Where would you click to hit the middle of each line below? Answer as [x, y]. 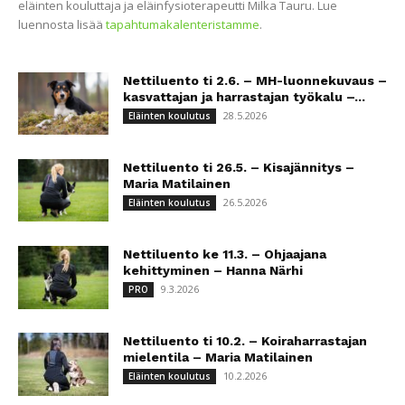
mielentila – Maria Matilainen [218, 358]
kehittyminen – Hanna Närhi [213, 271]
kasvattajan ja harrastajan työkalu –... [244, 97]
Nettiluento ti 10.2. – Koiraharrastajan [245, 341]
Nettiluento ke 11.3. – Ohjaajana [225, 254]
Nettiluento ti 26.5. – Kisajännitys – [239, 168]
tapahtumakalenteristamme [183, 25]
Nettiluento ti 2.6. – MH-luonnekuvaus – [255, 81]
